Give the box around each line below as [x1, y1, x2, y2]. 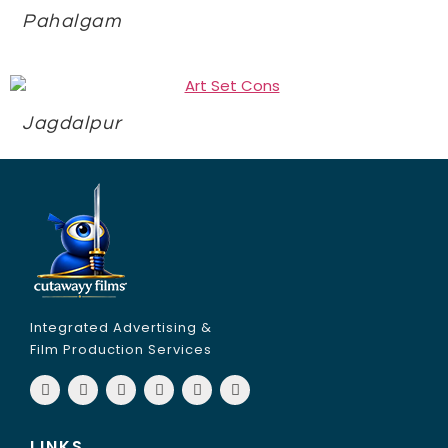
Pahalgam [22, 10, 121, 31]
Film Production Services [30, 339, 212, 359]
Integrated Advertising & [30, 317, 212, 337]
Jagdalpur [22, 112, 123, 133]
